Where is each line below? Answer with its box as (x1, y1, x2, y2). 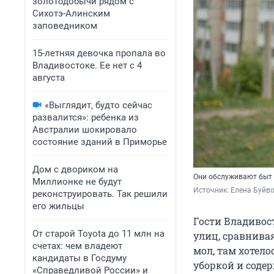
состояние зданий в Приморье (32, 136, 167, 147)
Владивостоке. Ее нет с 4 (32, 60, 142, 71)
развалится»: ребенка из (32, 112, 139, 123)
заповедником (32, 20, 97, 31)
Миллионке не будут (32, 176, 122, 187)
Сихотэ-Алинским (32, 8, 110, 19)
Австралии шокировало (32, 124, 137, 135)
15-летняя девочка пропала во (32, 48, 166, 59)
